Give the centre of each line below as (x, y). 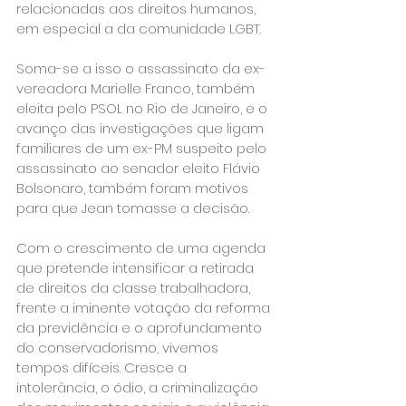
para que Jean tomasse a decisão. (133, 208)
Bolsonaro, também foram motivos (134, 188)
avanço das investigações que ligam (142, 128)
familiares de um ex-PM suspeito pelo (143, 148)
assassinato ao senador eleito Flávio (140, 168)
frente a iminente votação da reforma (145, 308)
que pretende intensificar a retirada (137, 268)
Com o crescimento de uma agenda (143, 248)
